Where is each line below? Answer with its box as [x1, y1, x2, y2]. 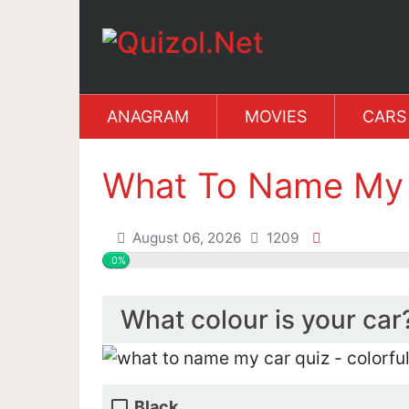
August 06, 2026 [125, 229, 246, 247]
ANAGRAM [107, 107, 189, 126]
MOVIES [245, 107, 307, 126]
